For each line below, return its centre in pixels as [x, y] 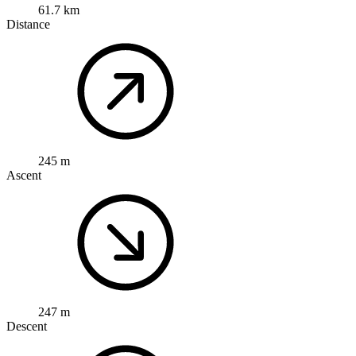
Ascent [24, 175]
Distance [28, 24]
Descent [27, 326]
